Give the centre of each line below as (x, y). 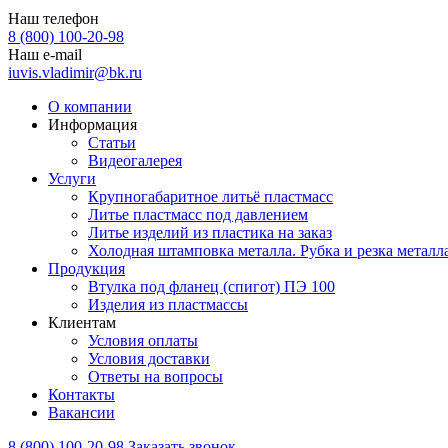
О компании (90, 106)
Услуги (72, 178)
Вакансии (81, 412)
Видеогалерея (135, 160)
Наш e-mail (45, 54)
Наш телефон (53, 18)
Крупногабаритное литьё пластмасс (210, 196)
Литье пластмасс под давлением (198, 214)
